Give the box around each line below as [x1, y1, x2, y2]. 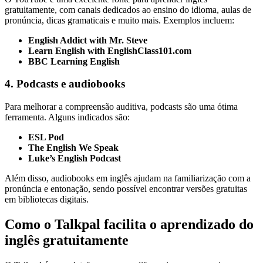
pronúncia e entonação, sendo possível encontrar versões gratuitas [5, 184, 247, 194]
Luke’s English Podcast [28, 153, 121, 163]
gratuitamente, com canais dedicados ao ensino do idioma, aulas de [5, 4, 251, 15]
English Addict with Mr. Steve [28, 35, 147, 45]
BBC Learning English [28, 56, 120, 66]
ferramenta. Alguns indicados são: [5, 112, 130, 122]
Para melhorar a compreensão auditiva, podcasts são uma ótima [5, 102, 238, 112]
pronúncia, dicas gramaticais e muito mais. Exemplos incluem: [5, 15, 234, 25]
